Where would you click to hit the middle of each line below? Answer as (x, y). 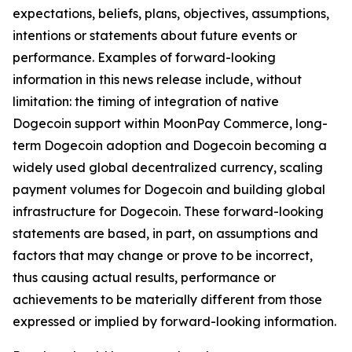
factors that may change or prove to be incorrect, (163, 255)
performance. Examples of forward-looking (144, 57)
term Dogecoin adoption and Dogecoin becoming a (170, 145)
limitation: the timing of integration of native (146, 101)
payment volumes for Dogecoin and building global (169, 189)
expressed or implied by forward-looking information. (174, 321)
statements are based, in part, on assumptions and (165, 233)
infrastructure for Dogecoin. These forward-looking (168, 211)
